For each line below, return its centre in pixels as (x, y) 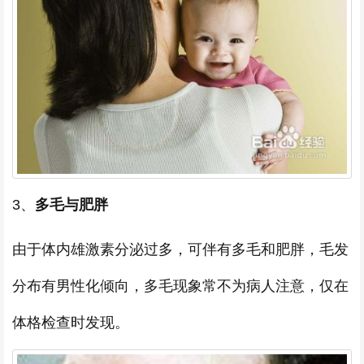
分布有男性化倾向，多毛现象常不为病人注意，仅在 (180, 286)
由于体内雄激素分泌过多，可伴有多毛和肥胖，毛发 (180, 250)
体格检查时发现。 (71, 323)
